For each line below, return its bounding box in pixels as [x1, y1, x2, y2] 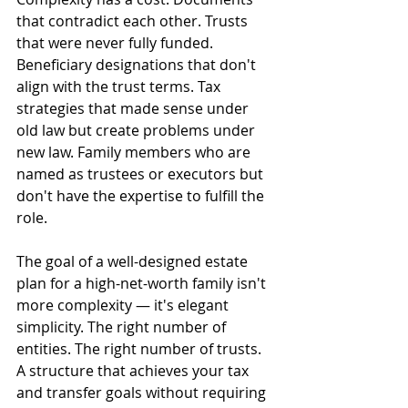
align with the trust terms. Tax [16, 76, 224, 97]
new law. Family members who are [16, 142, 254, 162]
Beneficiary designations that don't [16, 55, 260, 75]
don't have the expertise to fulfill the [16, 186, 268, 206]
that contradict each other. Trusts [16, 11, 251, 31]
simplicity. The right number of [16, 317, 229, 337]
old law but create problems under [16, 120, 259, 140]
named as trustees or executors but [16, 164, 267, 184]
